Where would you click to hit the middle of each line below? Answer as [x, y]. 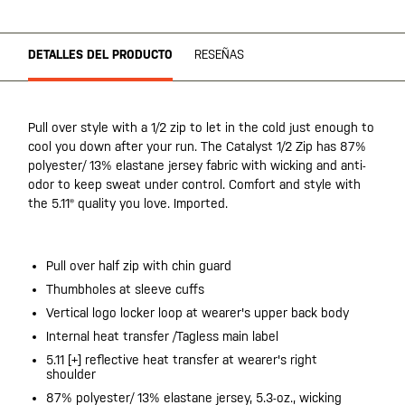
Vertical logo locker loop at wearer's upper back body [198, 313]
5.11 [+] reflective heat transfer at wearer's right [182, 360]
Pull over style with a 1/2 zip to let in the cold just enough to [201, 127]
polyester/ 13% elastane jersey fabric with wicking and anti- [197, 165]
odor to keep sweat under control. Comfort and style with [194, 184]
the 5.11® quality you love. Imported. [128, 203]
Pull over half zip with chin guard [139, 266]
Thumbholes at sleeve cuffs [125, 289]
